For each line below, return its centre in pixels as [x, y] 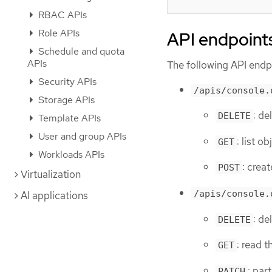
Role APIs [58, 33]
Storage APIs [65, 100]
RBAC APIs [61, 15]
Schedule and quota [80, 51]
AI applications [54, 195]
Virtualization [51, 174]
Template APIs [68, 118]
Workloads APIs [70, 155]
